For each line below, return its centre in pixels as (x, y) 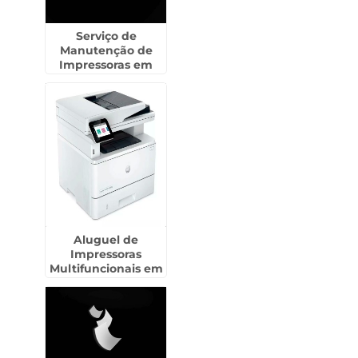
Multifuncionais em (106, 268)
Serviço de (106, 36)
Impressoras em (106, 65)
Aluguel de (106, 240)
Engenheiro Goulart (106, 283)
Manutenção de (106, 50)
